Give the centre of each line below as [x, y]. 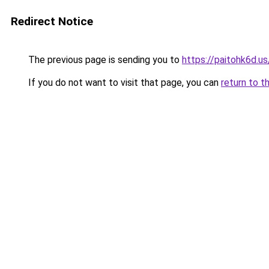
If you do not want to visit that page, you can [123, 83]
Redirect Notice [52, 21]
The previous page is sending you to [104, 60]
